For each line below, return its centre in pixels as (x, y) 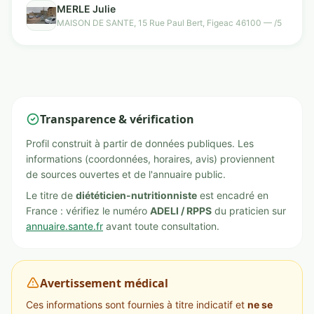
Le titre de (51, 195)
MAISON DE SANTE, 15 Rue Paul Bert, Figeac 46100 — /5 (169, 23)
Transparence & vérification (117, 119)
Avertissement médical (104, 283)
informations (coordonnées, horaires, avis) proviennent (150, 159)
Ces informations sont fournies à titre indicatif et (137, 305)
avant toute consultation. (161, 226)
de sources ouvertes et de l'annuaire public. (126, 174)
